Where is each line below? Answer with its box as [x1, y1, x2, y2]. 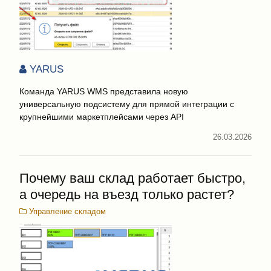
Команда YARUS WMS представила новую [19, 87, 188, 97]
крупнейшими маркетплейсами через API [19, 112, 184, 122]
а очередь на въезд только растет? [19, 186, 234, 202]
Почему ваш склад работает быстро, [19, 170, 246, 186]
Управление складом [27, 206, 106, 216]
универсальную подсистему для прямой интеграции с [19, 99, 234, 109]
